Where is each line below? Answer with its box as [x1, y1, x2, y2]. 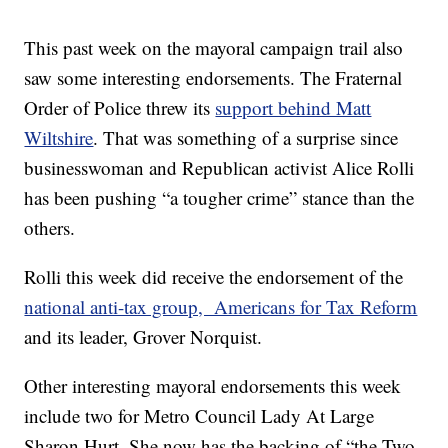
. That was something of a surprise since [93, 125, 399, 151]
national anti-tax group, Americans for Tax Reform [24, 294, 418, 320]
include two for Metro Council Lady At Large [24, 403, 375, 429]
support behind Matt [215, 95, 372, 121]
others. [24, 215, 76, 241]
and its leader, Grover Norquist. [24, 324, 263, 350]
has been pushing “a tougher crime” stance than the [24, 185, 415, 211]
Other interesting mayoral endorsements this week [24, 373, 402, 399]
